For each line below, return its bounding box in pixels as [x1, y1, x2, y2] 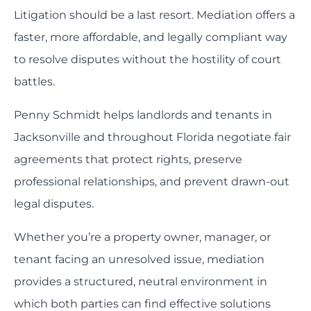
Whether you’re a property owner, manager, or [14, 230, 271, 244]
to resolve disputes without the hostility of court [14, 53, 281, 67]
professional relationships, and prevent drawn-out [14, 175, 289, 189]
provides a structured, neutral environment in [14, 275, 267, 289]
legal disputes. [14, 197, 94, 211]
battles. [14, 75, 58, 89]
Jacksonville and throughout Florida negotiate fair [14, 131, 291, 144]
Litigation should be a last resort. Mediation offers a [14, 8, 295, 22]
